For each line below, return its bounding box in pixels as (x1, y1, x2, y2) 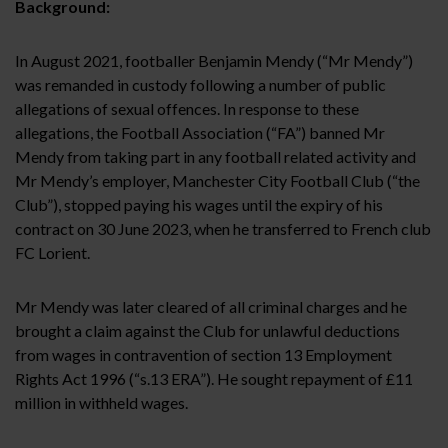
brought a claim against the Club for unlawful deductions (15, 320, 400, 340)
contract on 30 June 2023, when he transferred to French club (15, 218, 431, 238)
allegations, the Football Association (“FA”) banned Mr (15, 122, 385, 142)
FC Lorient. (15, 242, 90, 262)
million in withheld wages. (15, 392, 188, 412)
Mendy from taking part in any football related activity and (15, 146, 416, 166)
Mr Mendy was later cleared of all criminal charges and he (15, 296, 407, 316)
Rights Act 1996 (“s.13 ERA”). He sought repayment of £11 (15, 368, 413, 388)
